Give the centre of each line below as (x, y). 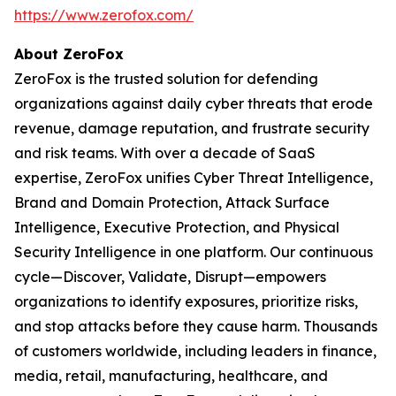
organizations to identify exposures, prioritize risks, (186, 301)
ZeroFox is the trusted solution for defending (166, 79)
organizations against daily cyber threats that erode (194, 103)
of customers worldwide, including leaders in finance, (195, 351)
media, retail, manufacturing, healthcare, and (171, 376)
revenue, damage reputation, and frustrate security (192, 128)
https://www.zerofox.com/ (104, 15)
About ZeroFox (69, 54)
